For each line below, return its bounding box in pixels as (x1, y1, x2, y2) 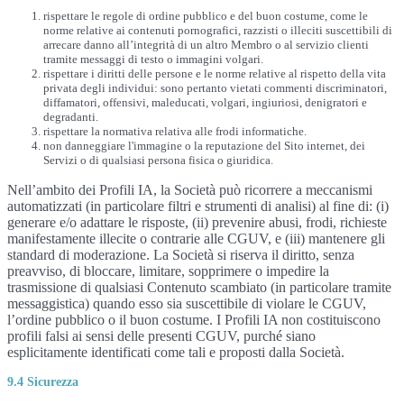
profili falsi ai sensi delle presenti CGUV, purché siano (7, 328, 316, 344)
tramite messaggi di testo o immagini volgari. (43, 52, 263, 66)
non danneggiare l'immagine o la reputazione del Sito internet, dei (43, 139, 365, 152)
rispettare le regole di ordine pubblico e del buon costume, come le (43, 9, 368, 23)
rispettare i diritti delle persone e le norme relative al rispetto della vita (43, 67, 386, 80)
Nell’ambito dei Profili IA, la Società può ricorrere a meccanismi (7, 182, 372, 197)
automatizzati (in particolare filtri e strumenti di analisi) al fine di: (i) (7, 198, 389, 214)
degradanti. (43, 110, 98, 124)
